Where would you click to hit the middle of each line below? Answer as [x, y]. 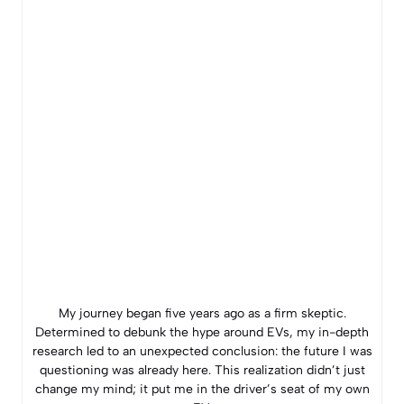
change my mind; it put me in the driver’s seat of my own [202, 389]
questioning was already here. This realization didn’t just [202, 370]
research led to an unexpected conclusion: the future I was [202, 351]
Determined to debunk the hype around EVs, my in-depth [202, 332]
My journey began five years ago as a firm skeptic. [202, 313]
